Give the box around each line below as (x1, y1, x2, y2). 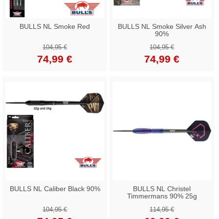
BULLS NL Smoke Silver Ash (117, 22, 206, 30)
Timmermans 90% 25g (127, 192, 197, 200)
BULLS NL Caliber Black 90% (9, 184, 100, 193)
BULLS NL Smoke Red (20, 22, 90, 30)
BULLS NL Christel (133, 184, 191, 193)
